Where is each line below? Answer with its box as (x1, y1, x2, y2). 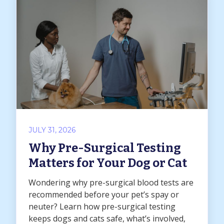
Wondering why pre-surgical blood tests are (28, 177, 193, 188)
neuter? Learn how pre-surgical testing (28, 201, 175, 212)
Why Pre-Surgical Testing (28, 141, 181, 155)
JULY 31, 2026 (28, 125, 75, 135)
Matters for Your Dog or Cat (28, 156, 187, 170)
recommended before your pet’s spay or (28, 189, 179, 200)
